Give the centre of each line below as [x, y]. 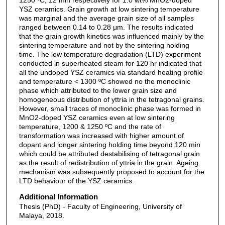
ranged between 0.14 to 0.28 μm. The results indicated [106, 27]
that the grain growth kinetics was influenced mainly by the [111, 36]
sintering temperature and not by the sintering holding [104, 45]
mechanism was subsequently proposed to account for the [111, 172]
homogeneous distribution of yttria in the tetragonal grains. [111, 99]
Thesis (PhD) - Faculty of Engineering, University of [100, 207]
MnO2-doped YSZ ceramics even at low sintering [97, 117]
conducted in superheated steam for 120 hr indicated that [110, 63]
